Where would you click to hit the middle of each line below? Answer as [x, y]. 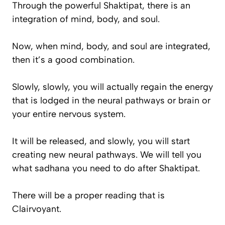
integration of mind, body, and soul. [87, 19]
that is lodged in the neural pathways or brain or [111, 100]
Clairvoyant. [38, 209]
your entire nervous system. [70, 114]
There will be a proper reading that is [88, 195]
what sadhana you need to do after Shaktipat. [106, 168]
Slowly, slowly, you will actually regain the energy [113, 87]
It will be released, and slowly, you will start [101, 141]
